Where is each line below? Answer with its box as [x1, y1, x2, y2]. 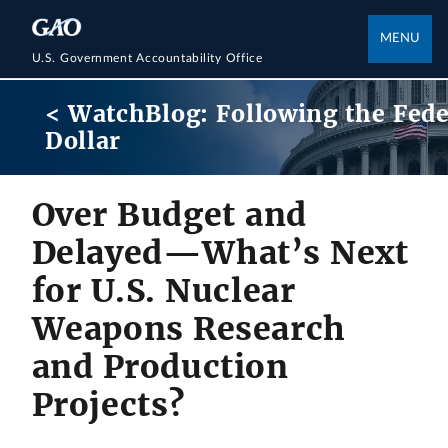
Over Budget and [31, 195, 307, 236]
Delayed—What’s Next [31, 233, 409, 274]
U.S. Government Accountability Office [31, 51, 263, 64]
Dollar [44, 126, 122, 156]
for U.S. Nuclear [31, 271, 296, 312]
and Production [31, 347, 289, 388]
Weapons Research [31, 309, 346, 350]
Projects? [31, 385, 186, 426]
